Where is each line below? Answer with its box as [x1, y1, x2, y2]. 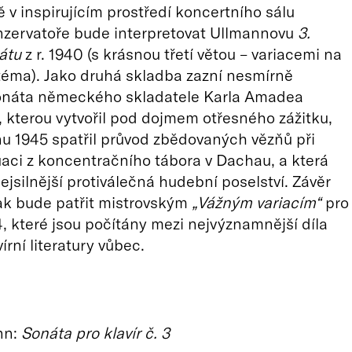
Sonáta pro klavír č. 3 [20, 323, 170, 342]
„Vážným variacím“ [191, 192, 321, 211]
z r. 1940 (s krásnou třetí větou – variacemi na [20, 44, 342, 63]
